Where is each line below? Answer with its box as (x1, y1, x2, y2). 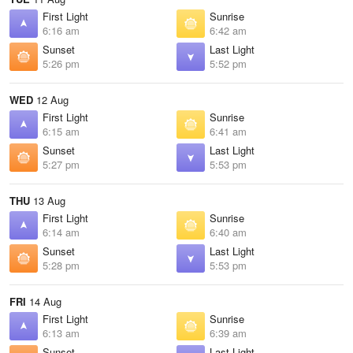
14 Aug (26, 294, 61, 309)
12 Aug (33, 92, 69, 107)
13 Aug (30, 193, 65, 208)
